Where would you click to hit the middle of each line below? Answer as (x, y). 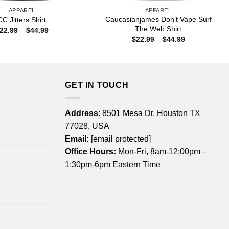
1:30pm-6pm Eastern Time (113, 164)
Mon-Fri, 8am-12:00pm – (162, 151)
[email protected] (121, 139)
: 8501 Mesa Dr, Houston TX (149, 113)
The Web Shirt (158, 29)
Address (82, 113)
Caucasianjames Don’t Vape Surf (158, 20)
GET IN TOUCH (97, 85)
